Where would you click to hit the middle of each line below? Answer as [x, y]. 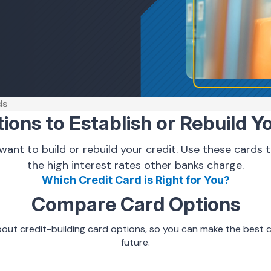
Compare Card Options [135, 204]
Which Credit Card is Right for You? [135, 180]
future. [135, 242]
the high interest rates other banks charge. [135, 165]
